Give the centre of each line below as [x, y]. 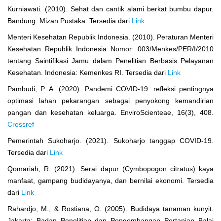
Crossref [21, 124]
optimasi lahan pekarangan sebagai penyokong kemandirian [110, 100]
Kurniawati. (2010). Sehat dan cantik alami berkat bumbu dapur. [110, 9]
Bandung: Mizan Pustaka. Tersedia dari [70, 20]
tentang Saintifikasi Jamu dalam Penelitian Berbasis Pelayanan [110, 60]
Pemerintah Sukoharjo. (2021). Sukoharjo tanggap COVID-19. [110, 140]
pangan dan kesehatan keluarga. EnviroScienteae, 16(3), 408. [110, 112]
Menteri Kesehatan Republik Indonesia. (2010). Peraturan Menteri [110, 37]
